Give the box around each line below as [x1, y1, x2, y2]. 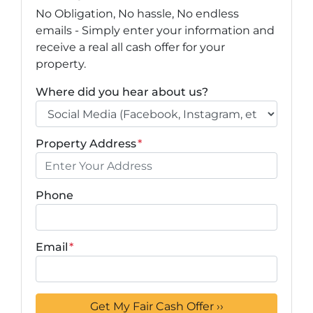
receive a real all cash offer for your [36, 41, 225, 54]
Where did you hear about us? [36, 85, 208, 99]
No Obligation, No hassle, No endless [36, 7, 239, 20]
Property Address [36, 137, 136, 150]
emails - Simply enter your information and [36, 24, 275, 37]
